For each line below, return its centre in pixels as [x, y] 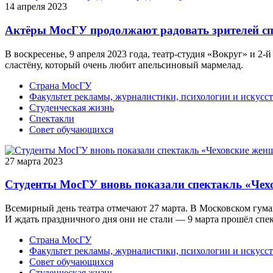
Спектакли [52, 118]
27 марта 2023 [36, 161]
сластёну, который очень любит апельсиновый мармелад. [124, 65]
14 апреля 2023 [38, 7]
